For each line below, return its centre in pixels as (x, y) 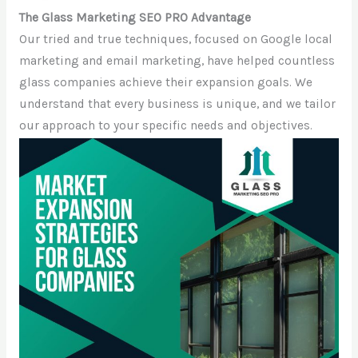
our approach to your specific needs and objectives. (165, 126)
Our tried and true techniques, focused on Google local (175, 40)
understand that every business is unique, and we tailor (177, 104)
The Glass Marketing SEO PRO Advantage (135, 18)
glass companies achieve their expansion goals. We (165, 83)
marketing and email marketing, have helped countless (177, 61)
